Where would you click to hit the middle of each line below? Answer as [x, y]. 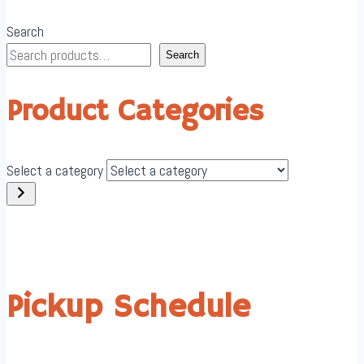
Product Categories [135, 113]
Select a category [56, 171]
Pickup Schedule [128, 308]
